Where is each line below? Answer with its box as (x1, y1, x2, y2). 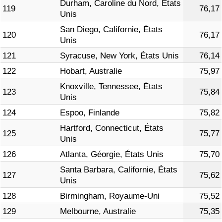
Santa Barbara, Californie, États (60, 165, 177, 175)
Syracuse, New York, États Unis (60, 51, 179, 61)
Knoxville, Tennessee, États (60, 82, 163, 92)
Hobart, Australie (60, 66, 122, 76)
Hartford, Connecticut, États (60, 123, 164, 133)
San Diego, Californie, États (60, 25, 163, 35)
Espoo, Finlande (60, 108, 119, 118)
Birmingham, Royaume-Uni (60, 191, 160, 201)
